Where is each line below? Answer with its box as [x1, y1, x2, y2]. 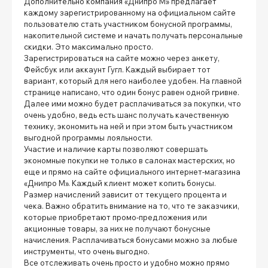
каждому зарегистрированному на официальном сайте [24, 7, 236, 17]
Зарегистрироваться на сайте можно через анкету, [24, 53, 220, 63]
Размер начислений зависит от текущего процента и [24, 189, 227, 199]
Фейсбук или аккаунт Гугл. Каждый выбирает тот [24, 64, 211, 74]
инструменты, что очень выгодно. [24, 246, 151, 256]
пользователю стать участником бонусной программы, [24, 19, 232, 29]
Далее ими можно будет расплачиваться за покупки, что [24, 98, 241, 108]
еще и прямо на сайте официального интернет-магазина [24, 166, 240, 176]
